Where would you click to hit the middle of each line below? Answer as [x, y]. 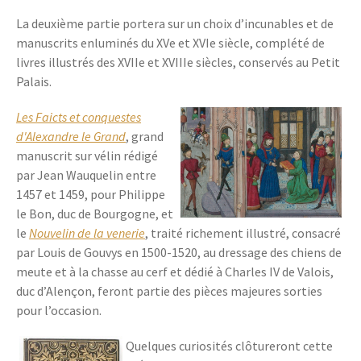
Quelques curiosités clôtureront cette [229, 346]
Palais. [34, 81]
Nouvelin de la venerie [87, 233]
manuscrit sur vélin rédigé [87, 156]
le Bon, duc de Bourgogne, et [95, 214]
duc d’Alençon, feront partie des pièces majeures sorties [169, 291]
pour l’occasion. [60, 310]
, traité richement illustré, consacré [243, 233]
